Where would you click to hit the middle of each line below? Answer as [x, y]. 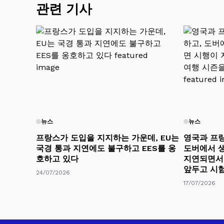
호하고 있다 [57, 158]
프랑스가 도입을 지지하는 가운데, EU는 [107, 137]
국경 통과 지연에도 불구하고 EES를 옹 [106, 148]
